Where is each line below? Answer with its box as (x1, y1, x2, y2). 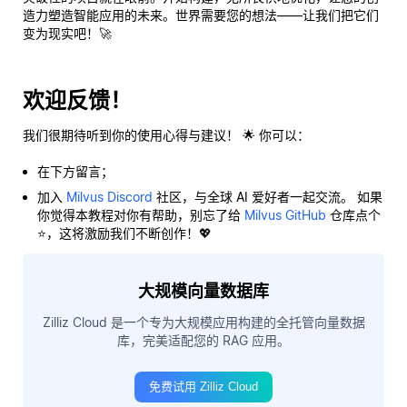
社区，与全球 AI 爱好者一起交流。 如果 (153, 188, 382, 204)
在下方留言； (37, 163, 114, 179)
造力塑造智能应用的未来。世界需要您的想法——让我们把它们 (23, 6, 379, 23)
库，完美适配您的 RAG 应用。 (117, 332, 290, 348)
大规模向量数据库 (138, 281, 269, 301)
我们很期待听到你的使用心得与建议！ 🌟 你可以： (23, 126, 310, 143)
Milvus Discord (66, 188, 153, 204)
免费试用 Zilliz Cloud (149, 379, 258, 393)
